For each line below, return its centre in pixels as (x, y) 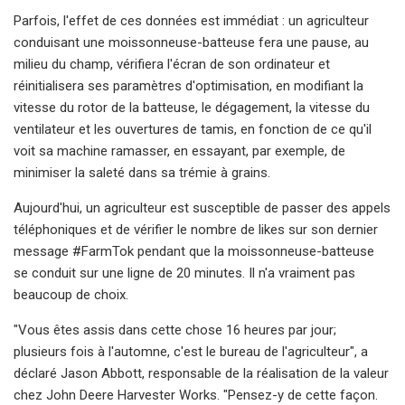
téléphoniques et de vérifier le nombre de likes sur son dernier (196, 229)
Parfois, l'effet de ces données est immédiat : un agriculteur (191, 20)
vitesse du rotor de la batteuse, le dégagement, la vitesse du (192, 107)
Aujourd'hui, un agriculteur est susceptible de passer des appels (202, 207)
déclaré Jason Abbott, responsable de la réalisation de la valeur (201, 373)
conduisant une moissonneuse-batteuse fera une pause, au (191, 42)
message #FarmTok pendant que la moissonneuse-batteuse (194, 251)
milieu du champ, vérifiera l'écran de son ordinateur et (172, 64)
